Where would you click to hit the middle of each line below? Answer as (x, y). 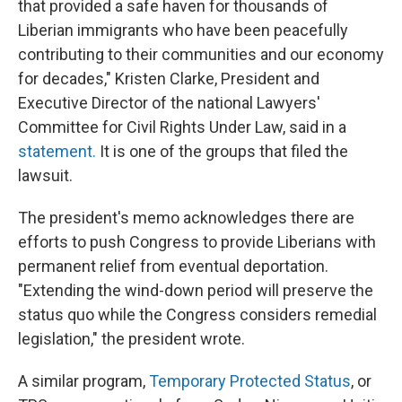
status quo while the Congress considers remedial (197, 315)
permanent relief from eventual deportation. (173, 267)
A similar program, (83, 381)
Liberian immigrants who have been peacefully (183, 31)
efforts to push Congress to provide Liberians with (197, 242)
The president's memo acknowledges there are (186, 218)
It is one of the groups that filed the (222, 152)
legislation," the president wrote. (131, 339)
